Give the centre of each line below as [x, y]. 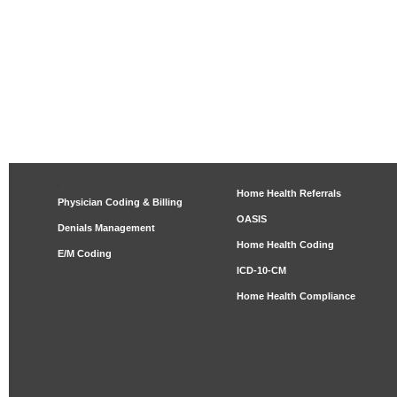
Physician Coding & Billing [120, 202]
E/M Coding [85, 254]
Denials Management [106, 228]
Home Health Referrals [289, 193]
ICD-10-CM [261, 270]
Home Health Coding [285, 245]
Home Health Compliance [296, 296]
